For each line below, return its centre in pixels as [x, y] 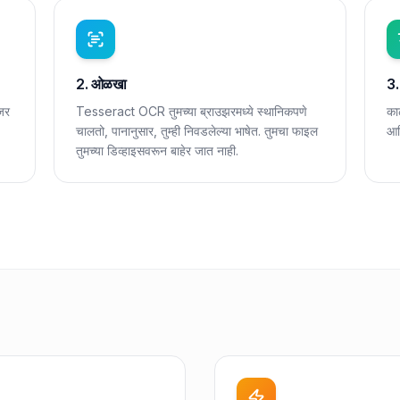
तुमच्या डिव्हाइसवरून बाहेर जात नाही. [157, 150]
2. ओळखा [101, 84]
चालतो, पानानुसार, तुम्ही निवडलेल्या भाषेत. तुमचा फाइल [197, 131]
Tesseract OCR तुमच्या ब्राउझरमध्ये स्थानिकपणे [192, 111]
